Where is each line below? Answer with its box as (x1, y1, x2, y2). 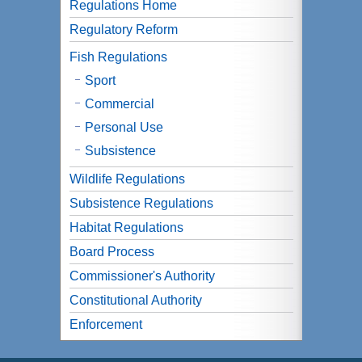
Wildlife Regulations (69, 172, 185, 186)
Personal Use (85, 120, 163, 134)
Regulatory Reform (69, 23, 178, 36)
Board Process (69, 245, 154, 259)
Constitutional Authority (69, 293, 202, 307)
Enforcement (69, 318, 142, 331)
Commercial (85, 97, 154, 111)
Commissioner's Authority (69, 269, 215, 283)
